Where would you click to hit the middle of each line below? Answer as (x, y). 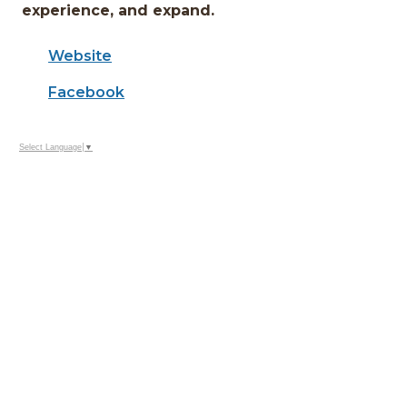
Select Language (50, 148)
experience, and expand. (119, 10)
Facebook (87, 92)
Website (80, 56)
